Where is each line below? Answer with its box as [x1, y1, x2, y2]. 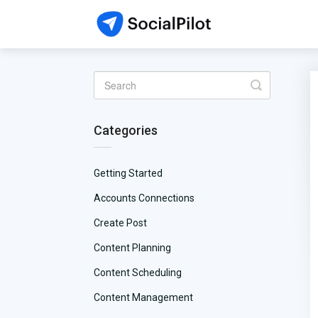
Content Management [94, 292, 193, 304]
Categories [94, 123, 158, 138]
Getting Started [94, 168, 163, 180]
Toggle [256, 75, 294, 94]
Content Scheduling [94, 267, 182, 279]
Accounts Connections [94, 192, 194, 204]
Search [256, 87, 297, 106]
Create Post [94, 217, 147, 229]
